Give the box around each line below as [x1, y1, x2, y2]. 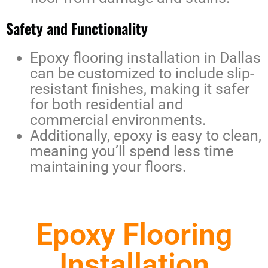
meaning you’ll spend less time [30, 142, 233, 160]
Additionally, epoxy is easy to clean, [30, 127, 261, 145]
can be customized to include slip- [30, 65, 254, 83]
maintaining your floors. [30, 158, 187, 176]
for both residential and [30, 96, 183, 114]
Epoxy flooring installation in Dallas [30, 49, 261, 67]
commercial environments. [30, 111, 206, 129]
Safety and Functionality [6, 17, 148, 39]
